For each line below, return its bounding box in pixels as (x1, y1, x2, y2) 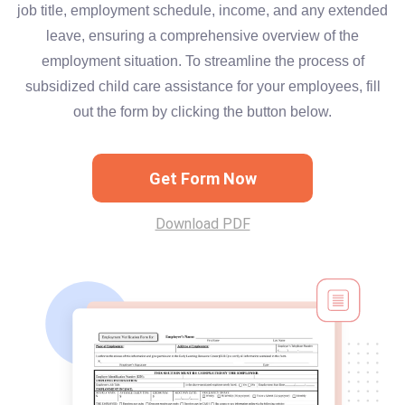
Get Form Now (148, 168, 257, 188)
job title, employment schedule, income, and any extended (17, 3, 388, 18)
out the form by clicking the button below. (73, 104, 332, 119)
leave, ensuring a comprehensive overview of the (46, 28, 359, 43)
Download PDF (155, 215, 250, 232)
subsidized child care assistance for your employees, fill (24, 79, 381, 94)
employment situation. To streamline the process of (41, 53, 364, 69)
